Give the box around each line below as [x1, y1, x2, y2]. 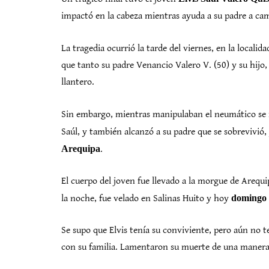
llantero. [61, 76, 94, 88]
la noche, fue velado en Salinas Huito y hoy [61, 193, 231, 204]
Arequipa [61, 144, 100, 154]
